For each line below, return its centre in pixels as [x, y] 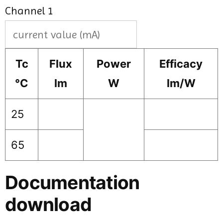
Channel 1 [29, 10]
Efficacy [181, 64]
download [49, 205]
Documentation [72, 183]
